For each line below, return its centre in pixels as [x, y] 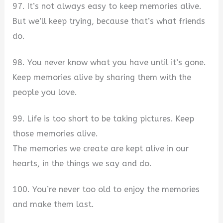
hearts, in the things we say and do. [82, 163]
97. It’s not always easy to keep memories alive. [107, 6]
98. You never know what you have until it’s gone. [110, 63]
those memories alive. [56, 133]
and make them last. [54, 205]
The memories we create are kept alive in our [101, 148]
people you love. [45, 93]
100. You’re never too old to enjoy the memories [106, 190]
